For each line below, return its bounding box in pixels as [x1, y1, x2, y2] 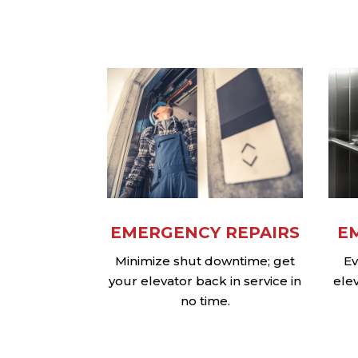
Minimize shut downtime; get [115, 253, 296, 268]
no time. [180, 292, 230, 308]
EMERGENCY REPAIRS [110, 222, 300, 242]
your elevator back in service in [109, 272, 302, 288]
